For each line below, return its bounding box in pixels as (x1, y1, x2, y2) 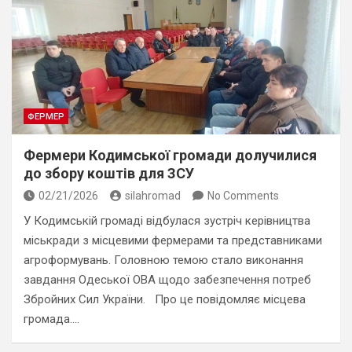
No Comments (207, 189, 279, 202)
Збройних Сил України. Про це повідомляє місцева (24, 292, 306, 306)
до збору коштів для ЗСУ (24, 165, 194, 181)
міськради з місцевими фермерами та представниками (24, 233, 322, 247)
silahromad (125, 189, 181, 202)
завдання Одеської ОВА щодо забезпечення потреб (24, 273, 311, 287)
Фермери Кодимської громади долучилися (24, 147, 317, 163)
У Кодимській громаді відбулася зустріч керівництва (24, 214, 310, 228)
